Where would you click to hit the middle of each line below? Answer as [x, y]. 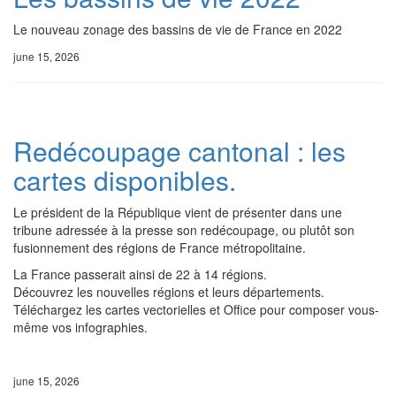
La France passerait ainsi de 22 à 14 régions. [140, 274]
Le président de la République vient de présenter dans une [178, 212]
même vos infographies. [80, 327]
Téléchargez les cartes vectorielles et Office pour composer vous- [196, 309]
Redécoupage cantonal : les [179, 151]
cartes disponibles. [125, 180]
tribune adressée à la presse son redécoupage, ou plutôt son [184, 230]
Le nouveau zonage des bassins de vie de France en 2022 [178, 29]
